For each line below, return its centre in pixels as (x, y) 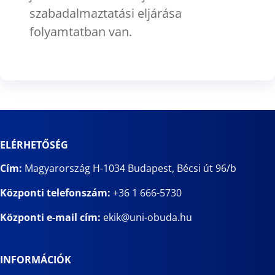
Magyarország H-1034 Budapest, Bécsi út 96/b (129, 168)
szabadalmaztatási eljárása (106, 13)
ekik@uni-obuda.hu (148, 217)
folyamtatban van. (81, 31)
